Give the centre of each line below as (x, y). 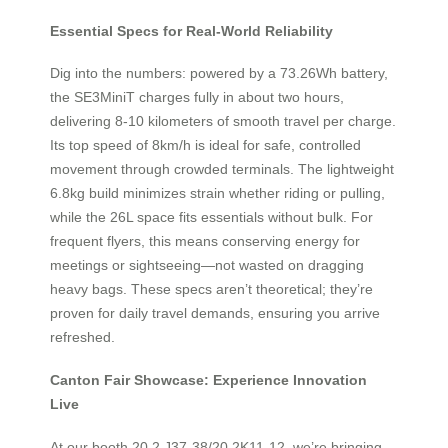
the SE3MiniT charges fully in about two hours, (197, 97)
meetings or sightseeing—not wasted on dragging (207, 265)
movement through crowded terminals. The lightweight (222, 169)
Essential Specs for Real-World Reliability (191, 30)
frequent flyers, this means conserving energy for (205, 241)
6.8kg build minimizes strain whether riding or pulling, (217, 193)
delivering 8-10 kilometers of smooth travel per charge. (223, 121)
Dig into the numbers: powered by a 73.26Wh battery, (219, 73)
